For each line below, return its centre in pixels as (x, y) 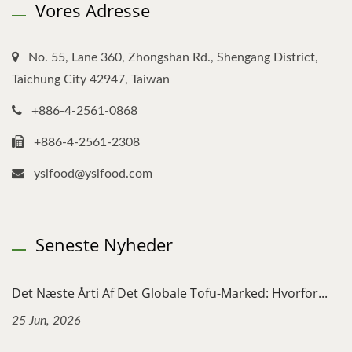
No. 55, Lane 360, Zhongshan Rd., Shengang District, (173, 58)
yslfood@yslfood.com (93, 174)
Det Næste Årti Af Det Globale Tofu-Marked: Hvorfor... (170, 293)
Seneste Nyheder (104, 245)
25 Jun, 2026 (46, 321)
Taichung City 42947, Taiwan (91, 80)
